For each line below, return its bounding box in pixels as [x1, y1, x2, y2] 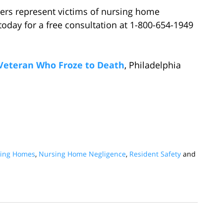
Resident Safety [129, 149, 181, 159]
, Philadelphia [124, 58, 181, 71]
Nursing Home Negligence [39, 149, 126, 159]
